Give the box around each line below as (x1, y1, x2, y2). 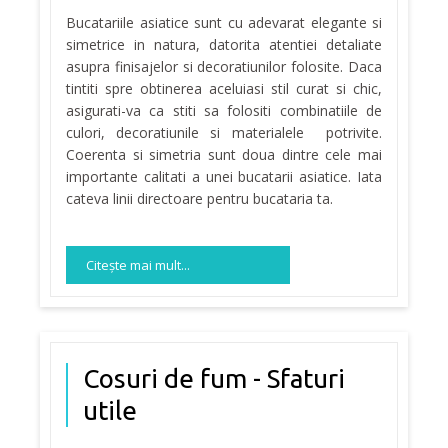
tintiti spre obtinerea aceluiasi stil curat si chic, (66, 79, 382, 99)
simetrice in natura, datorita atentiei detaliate (66, 35, 382, 55)
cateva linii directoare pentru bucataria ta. (66, 189, 333, 209)
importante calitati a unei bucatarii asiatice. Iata (66, 167, 382, 187)
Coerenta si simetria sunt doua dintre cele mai (66, 145, 382, 165)
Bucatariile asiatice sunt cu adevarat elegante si (66, 13, 382, 33)
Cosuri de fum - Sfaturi (83, 364, 345, 394)
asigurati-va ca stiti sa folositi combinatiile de (66, 101, 382, 121)
